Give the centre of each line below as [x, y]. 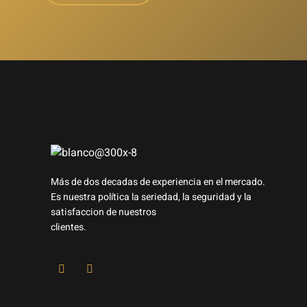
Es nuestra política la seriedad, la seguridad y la [151, 197]
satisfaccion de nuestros [103, 212]
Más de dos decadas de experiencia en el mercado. [158, 182]
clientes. [69, 227]
